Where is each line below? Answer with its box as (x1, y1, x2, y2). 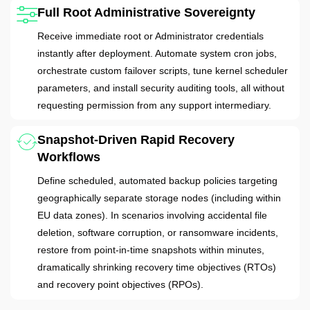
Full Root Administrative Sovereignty (37, 5, 255, 19)
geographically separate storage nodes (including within (37, 192, 281, 204)
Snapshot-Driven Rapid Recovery (37, 133, 235, 147)
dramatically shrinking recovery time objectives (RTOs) (37, 262, 276, 273)
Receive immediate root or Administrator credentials (37, 30, 264, 42)
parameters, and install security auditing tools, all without (37, 82, 284, 93)
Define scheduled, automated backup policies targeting (37, 175, 277, 187)
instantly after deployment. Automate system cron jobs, (37, 47, 277, 59)
